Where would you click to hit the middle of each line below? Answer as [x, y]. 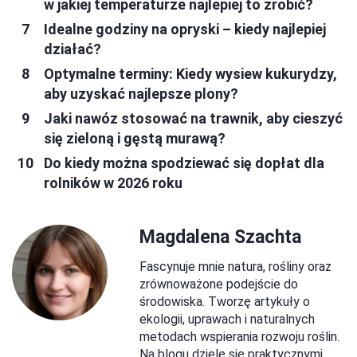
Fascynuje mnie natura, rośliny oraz [235, 266]
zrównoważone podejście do [219, 284]
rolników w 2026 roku [113, 182]
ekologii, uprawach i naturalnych [227, 319]
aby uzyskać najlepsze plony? [141, 93]
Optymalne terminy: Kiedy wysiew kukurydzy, [190, 73]
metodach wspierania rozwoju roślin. [239, 336]
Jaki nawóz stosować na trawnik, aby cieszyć [193, 118]
